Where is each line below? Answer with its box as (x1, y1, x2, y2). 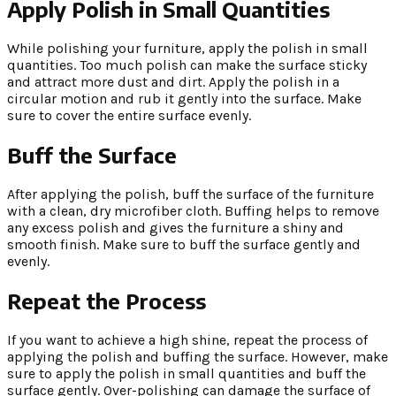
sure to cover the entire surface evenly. (7, 107, 251, 125)
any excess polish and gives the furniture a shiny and (7, 218, 344, 236)
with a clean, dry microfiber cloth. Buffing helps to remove (7, 202, 379, 219)
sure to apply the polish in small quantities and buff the (7, 364, 366, 382)
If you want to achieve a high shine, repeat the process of (7, 331, 368, 348)
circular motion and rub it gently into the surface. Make (7, 90, 362, 108)
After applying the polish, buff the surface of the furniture (7, 185, 374, 202)
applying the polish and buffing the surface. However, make (7, 347, 388, 365)
